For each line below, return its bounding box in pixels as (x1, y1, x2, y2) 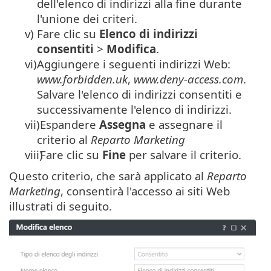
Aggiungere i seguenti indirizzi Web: (37, 56, 230, 71)
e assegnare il (146, 116, 223, 132)
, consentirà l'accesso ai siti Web (60, 183, 230, 198)
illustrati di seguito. (9, 198, 112, 214)
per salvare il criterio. (126, 146, 241, 162)
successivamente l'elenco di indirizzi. (37, 101, 232, 117)
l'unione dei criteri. (37, 10, 137, 26)
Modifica (106, 41, 156, 56)
